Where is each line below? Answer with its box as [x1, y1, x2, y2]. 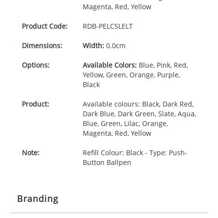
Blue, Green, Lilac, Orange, [82, 119, 168, 128]
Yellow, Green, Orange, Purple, [82, 70, 180, 79]
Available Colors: [82, 60, 137, 70]
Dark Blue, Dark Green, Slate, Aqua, [82, 109, 196, 118]
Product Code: [22, 21, 68, 31]
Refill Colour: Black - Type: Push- [82, 148, 187, 157]
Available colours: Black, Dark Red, [82, 99, 194, 109]
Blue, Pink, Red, [136, 60, 188, 70]
